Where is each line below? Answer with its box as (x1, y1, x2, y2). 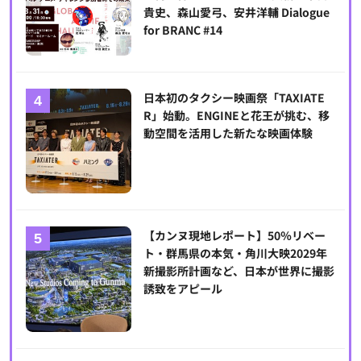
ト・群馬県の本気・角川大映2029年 (143, 245, 327, 262)
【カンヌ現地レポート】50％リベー (143, 227, 326, 244)
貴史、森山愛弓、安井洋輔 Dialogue (143, 4, 330, 21)
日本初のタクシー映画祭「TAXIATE (143, 89, 325, 106)
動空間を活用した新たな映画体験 (143, 124, 313, 141)
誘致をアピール (143, 280, 222, 297)
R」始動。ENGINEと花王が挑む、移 (143, 106, 330, 123)
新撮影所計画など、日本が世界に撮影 (143, 263, 334, 280)
